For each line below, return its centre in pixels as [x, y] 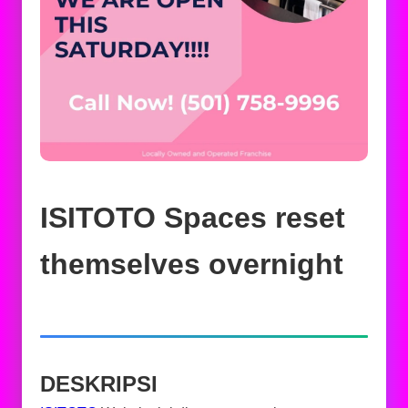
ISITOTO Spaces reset [193, 218]
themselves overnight [192, 264]
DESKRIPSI [99, 384]
